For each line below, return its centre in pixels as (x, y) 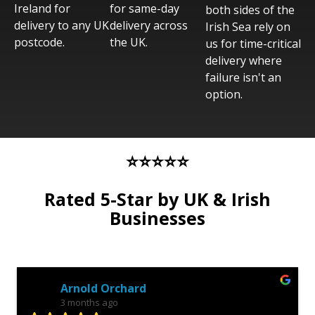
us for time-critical (253, 44)
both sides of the (250, 10)
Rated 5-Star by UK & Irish (157, 199)
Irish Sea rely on (248, 27)
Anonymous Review (115, 288)
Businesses (157, 218)
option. (224, 94)
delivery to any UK (62, 25)
